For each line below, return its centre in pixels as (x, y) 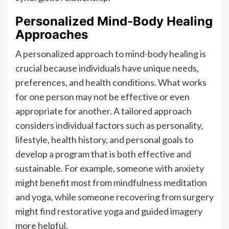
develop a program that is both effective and (103, 154)
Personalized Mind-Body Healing (114, 21)
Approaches (52, 34)
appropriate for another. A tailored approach (104, 111)
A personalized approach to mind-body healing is (111, 53)
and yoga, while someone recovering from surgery (114, 197)
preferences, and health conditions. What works (111, 82)
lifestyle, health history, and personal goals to (104, 139)
